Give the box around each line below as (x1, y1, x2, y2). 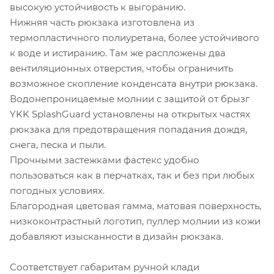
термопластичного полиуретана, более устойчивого (10, 31, 259, 43)
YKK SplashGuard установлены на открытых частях (10, 108, 250, 120)
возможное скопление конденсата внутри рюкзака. (10, 77, 257, 89)
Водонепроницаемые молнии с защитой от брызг (10, 92, 250, 105)
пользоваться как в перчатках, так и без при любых (10, 169, 254, 181)
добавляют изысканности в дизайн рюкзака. (10, 230, 223, 242)
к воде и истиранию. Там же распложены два (10, 46, 226, 59)
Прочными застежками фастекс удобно (10, 154, 199, 166)
